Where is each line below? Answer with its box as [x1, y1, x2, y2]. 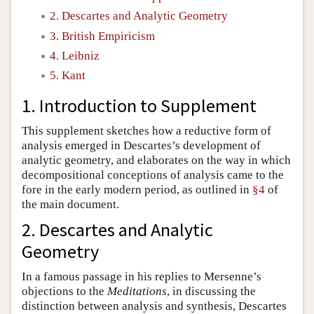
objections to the [22, 284, 107, 298]
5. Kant [50, 69, 86, 83]
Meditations [107, 284, 167, 298]
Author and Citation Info [21, 10, 127, 24]
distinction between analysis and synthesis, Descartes [22, 299, 287, 313]
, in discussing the [167, 284, 256, 298]
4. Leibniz [50, 48, 100, 62]
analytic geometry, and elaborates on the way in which [22, 153, 291, 167]
